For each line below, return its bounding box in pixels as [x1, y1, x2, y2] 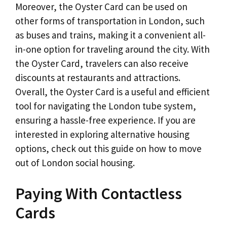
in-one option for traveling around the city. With [15, 43, 210, 55]
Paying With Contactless [15, 183, 182, 204]
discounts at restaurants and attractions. [15, 71, 180, 84]
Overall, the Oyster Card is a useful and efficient [15, 85, 210, 98]
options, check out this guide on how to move [15, 142, 202, 155]
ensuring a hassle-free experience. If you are [15, 113, 196, 126]
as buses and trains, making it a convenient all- [15, 28, 206, 41]
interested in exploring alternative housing [15, 128, 190, 140]
